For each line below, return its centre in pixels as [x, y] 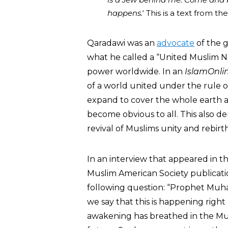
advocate [176, 43]
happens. [125, 13]
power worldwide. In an [136, 72]
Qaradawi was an [122, 43]
